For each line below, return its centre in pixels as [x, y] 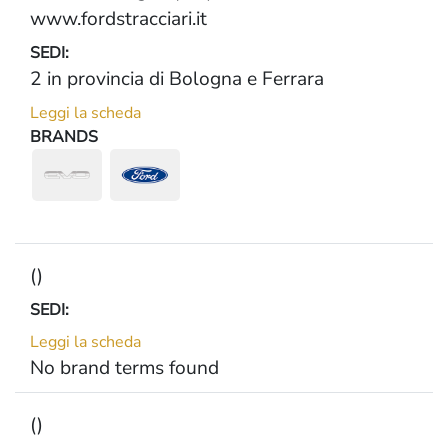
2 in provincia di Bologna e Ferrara [177, 79]
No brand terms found [124, 368]
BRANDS [64, 137]
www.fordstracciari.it [118, 19]
